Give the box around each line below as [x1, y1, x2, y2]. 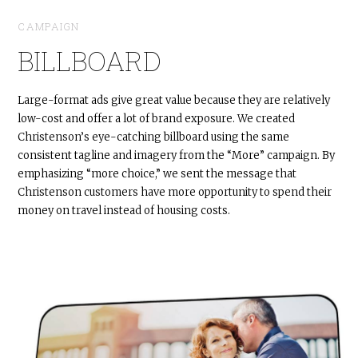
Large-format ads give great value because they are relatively [18, 93, 331, 107]
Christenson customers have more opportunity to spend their [18, 185, 332, 199]
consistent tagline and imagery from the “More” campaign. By [18, 148, 336, 162]
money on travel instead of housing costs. [18, 203, 231, 217]
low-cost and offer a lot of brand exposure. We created [18, 111, 296, 125]
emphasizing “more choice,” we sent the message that [18, 166, 297, 181]
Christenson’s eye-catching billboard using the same [18, 129, 290, 144]
